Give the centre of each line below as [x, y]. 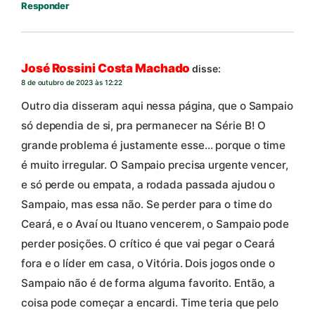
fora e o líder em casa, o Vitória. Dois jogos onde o [148, 264]
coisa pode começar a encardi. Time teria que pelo [150, 303]
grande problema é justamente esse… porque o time [154, 146]
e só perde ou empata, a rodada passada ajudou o [148, 185]
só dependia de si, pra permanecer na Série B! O [144, 126]
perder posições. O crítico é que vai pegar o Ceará [148, 244]
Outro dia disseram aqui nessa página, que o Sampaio [157, 106]
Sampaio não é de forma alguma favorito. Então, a [148, 283]
